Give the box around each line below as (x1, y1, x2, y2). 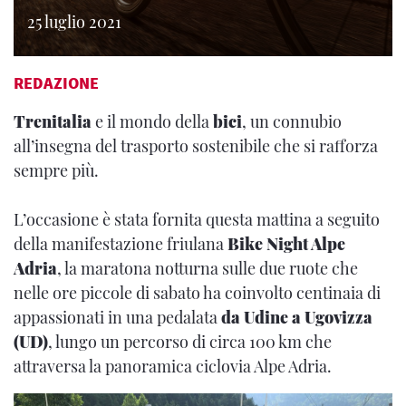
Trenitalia (14, 111, 92, 132)
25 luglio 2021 (27, 11, 121, 33)
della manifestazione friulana (14, 233, 227, 255)
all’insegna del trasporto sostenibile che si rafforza (14, 135, 378, 157)
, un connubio (242, 111, 342, 132)
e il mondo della (92, 111, 213, 132)
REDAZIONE (14, 72, 99, 93)
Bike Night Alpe (227, 233, 345, 255)
